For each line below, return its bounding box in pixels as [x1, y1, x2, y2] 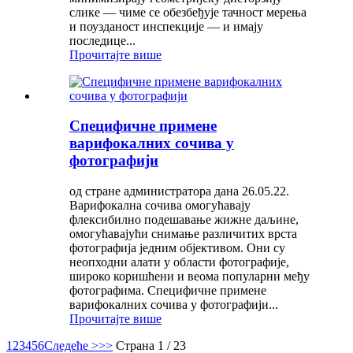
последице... [69, 33, 136, 47]
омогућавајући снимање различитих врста [69, 227, 297, 241]
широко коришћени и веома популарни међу [69, 269, 310, 284]
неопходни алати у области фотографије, [69, 255, 289, 269]
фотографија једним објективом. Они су [69, 241, 285, 255]
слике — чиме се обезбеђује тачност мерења [69, 5, 307, 19]
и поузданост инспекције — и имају [69, 19, 263, 33]
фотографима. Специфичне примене [69, 284, 266, 298]
